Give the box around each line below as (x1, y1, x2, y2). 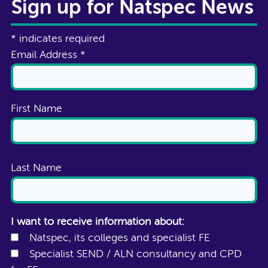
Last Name (11, 162, 62, 173)
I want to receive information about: (11, 216, 184, 227)
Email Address (11, 49, 80, 60)
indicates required (16, 33, 105, 44)
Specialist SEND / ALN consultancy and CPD (29, 248, 242, 260)
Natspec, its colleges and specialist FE (29, 232, 210, 243)
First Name (11, 103, 62, 114)
